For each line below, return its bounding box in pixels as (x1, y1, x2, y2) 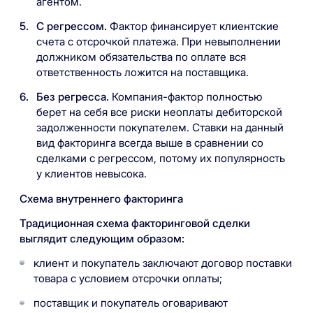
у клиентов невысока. (36, 167, 147, 181)
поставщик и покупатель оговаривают (33, 296, 228, 310)
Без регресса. (36, 90, 110, 104)
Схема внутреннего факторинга (20, 191, 186, 205)
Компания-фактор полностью (109, 90, 263, 104)
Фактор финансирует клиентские (107, 20, 279, 34)
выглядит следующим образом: (20, 231, 184, 245)
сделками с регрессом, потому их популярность (36, 152, 286, 166)
